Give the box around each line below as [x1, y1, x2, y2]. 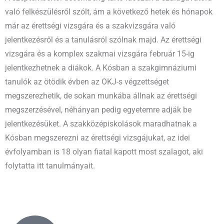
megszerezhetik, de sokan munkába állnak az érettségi [5, 91, 197, 100]
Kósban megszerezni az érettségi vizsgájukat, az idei [5, 133, 190, 142]
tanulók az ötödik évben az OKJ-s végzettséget [5, 77, 169, 86]
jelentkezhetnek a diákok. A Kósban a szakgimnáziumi [5, 63, 196, 72]
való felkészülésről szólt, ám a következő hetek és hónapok [5, 7, 212, 16]
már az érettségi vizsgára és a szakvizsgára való [5, 21, 175, 30]
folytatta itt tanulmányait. [5, 161, 95, 170]
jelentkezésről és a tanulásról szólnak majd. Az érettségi [5, 35, 201, 44]
